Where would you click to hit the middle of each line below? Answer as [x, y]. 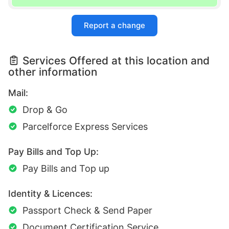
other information [53, 72]
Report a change [114, 26]
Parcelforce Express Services [85, 127]
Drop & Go [45, 110]
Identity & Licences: [50, 194]
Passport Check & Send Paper [87, 211]
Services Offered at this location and [116, 61]
